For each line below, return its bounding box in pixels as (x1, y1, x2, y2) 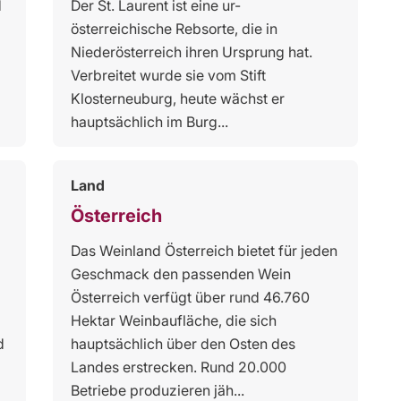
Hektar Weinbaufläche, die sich (70, 311, 277, 329)
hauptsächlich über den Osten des (70, 334, 295, 353)
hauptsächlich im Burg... (70, 112, 228, 131)
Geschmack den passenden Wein (70, 264, 291, 283)
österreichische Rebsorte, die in (70, 19, 277, 38)
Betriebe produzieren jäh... (70, 380, 244, 399)
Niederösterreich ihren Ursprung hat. (70, 42, 312, 61)
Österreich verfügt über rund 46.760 (70, 287, 310, 306)
